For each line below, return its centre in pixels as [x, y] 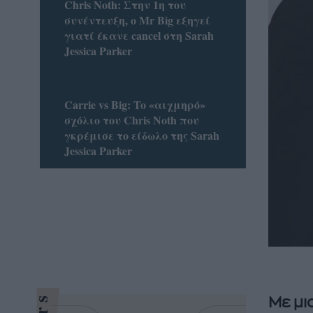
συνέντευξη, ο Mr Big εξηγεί [137, 20]
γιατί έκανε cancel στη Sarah [139, 36]
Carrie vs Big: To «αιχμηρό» [134, 104]
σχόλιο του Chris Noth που [131, 119]
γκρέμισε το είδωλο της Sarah [141, 135]
